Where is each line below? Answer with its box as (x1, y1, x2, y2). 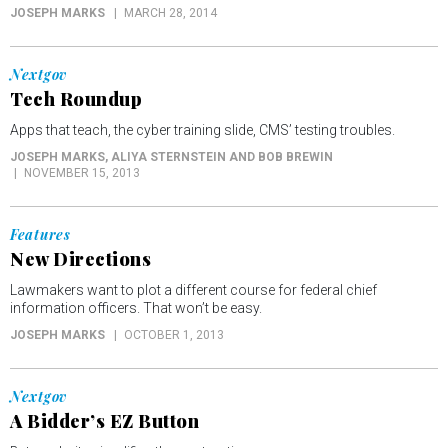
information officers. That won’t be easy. (10, 300, 262, 317)
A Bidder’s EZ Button (10, 409, 199, 434)
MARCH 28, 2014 (124, 6, 217, 21)
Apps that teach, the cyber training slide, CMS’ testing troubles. (10, 122, 395, 139)
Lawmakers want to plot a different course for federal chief (10, 282, 377, 299)
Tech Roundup (10, 87, 142, 112)
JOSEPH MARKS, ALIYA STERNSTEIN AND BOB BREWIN (10, 150, 333, 165)
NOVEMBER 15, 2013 (24, 166, 140, 181)
